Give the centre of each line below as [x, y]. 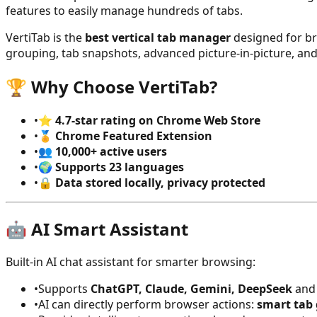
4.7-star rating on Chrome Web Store [158, 120]
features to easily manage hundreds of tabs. [124, 10]
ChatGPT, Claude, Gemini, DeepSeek [191, 289]
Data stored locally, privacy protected [160, 182]
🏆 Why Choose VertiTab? [111, 86]
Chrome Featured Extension [134, 136]
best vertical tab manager [158, 37]
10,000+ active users [111, 151]
